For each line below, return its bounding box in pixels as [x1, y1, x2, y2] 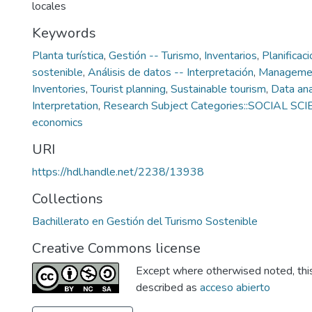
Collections [32, 189, 103, 208]
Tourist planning [91, 81, 166, 97]
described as [136, 280, 200, 295]
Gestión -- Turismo [109, 48, 199, 63]
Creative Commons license [32, 239, 201, 258]
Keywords [32, 24, 96, 42]
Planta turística [32, 48, 104, 63]
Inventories [32, 81, 86, 97]
